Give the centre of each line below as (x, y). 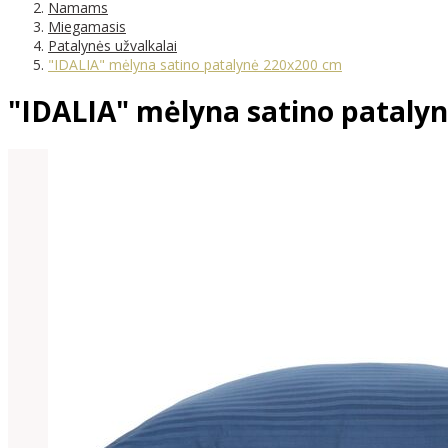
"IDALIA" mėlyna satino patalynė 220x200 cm (195, 64)
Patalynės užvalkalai (112, 45)
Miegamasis (87, 26)
